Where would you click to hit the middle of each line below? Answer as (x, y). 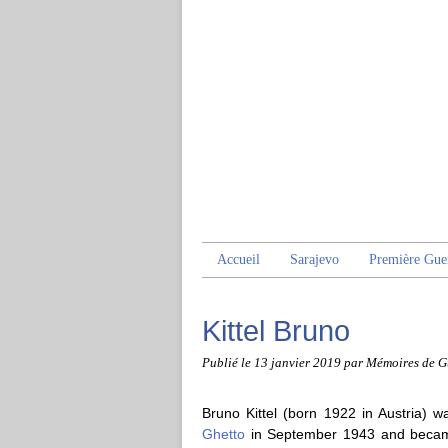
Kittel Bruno (276, 330)
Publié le (228, 363)
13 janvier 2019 (299, 363)
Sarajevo (314, 259)
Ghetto (223, 434)
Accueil (238, 259)
